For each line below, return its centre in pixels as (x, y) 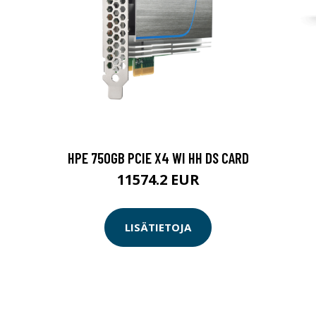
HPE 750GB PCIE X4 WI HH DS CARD (158, 157)
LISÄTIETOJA (158, 227)
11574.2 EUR (158, 179)
